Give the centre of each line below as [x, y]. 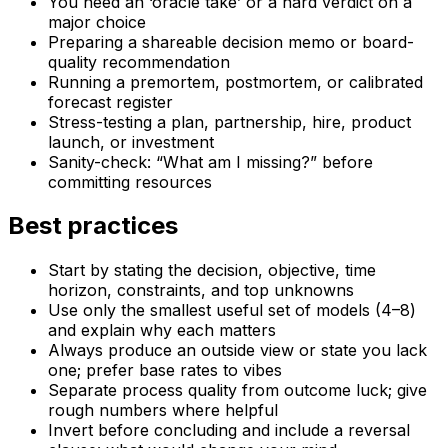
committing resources [130, 181]
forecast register [110, 101]
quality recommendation [139, 61]
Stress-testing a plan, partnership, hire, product [229, 121]
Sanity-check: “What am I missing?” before [210, 161]
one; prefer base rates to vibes [165, 370]
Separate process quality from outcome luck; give [237, 390]
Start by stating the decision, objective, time [212, 270]
